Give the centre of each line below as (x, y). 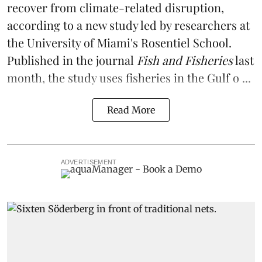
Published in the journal (72, 60)
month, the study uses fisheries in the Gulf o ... (129, 77)
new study (112, 25)
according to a (46, 25)
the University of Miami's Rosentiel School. (119, 42)
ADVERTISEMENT (89, 162)
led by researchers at (194, 25)
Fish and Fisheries (185, 60)
